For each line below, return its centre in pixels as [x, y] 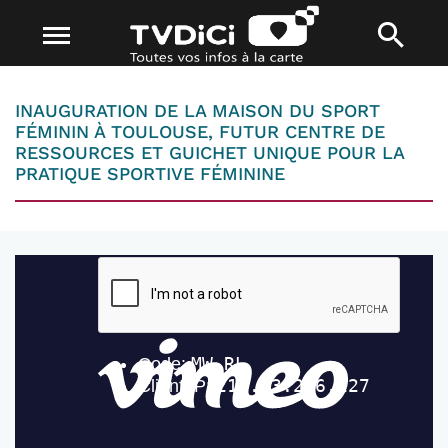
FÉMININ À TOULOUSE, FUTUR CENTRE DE [200, 131]
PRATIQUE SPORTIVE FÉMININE [150, 173]
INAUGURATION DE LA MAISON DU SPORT [197, 110]
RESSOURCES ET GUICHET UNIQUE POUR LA [210, 152]
